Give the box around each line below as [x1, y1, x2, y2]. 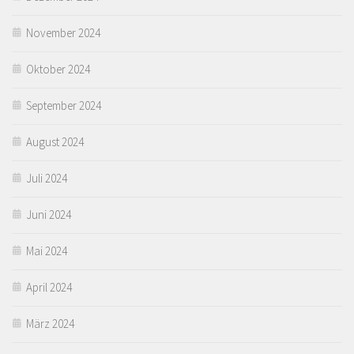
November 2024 [26, 24, 100, 40]
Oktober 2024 [26, 61, 90, 77]
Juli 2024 [26, 170, 67, 186]
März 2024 [26, 315, 74, 331]
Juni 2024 [26, 206, 71, 222]
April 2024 [26, 279, 72, 295]
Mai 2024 [26, 243, 67, 258]
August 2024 [26, 134, 84, 149]
